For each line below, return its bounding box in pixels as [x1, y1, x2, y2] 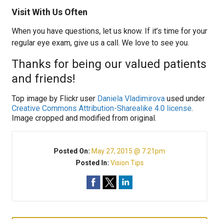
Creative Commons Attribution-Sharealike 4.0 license [12, 104, 192, 113]
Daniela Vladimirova [97, 94, 165, 103]
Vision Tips [110, 159, 144, 167]
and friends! [12, 72, 75, 86]
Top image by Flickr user [12, 94, 97, 103]
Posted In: [75, 159, 110, 167]
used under [165, 94, 205, 103]
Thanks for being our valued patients [12, 57, 206, 71]
